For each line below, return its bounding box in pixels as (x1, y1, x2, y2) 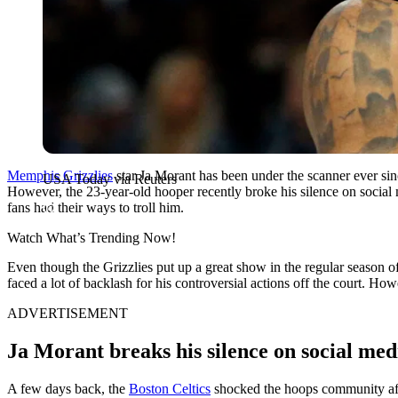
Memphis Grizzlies (7, 167, 113, 183)
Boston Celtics (129, 380, 211, 396)
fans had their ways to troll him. (7, 199, 184, 215)
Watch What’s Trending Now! (7, 229, 176, 245)
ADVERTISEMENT (7, 305, 128, 321)
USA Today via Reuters (43, 171, 177, 187)
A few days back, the (7, 380, 129, 396)
